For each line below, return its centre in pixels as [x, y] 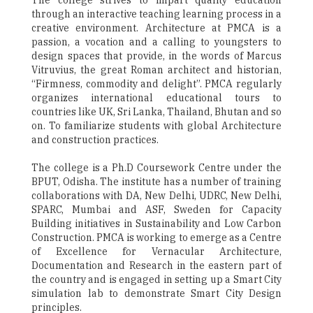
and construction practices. [95, 140]
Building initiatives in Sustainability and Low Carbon [156, 224]
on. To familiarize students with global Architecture [156, 126]
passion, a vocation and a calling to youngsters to [156, 42]
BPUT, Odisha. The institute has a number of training [156, 182]
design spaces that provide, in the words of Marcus [156, 56]
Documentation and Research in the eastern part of [156, 266]
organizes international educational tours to [156, 98]
